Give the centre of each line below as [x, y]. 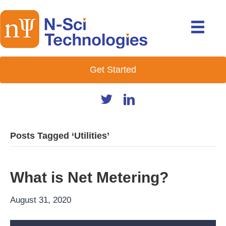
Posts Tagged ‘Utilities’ [60, 136]
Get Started [113, 70]
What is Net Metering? [89, 177]
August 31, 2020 [41, 200]
